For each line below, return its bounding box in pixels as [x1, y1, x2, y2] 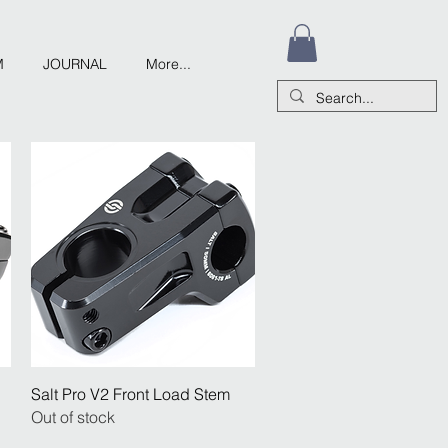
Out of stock [30, 406, 115, 427]
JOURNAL [42, 55, 107, 73]
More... [145, 55, 191, 73]
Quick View [107, 382, 179, 401]
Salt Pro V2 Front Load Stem [30, 383, 230, 404]
